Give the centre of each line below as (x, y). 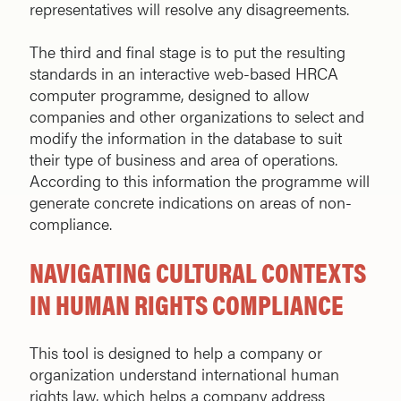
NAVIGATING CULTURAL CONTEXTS (198, 272)
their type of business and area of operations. (183, 159)
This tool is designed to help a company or (176, 353)
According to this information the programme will (200, 181)
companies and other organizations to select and (197, 116)
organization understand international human (184, 374)
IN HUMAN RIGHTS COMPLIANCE (187, 304)
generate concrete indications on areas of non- (191, 202)
